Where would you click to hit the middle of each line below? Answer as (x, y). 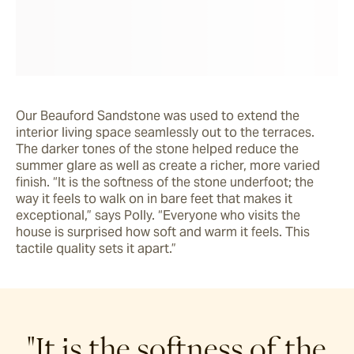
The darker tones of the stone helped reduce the (157, 149)
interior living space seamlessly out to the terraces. (165, 132)
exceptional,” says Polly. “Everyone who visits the (158, 215)
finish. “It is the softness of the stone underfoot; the (165, 182)
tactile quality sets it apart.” (96, 248)
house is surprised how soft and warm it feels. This (163, 232)
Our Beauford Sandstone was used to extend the (158, 115)
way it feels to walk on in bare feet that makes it (154, 198)
